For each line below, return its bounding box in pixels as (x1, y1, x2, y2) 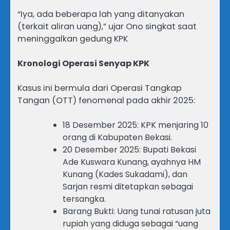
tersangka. (63, 193, 106, 205)
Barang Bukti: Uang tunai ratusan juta (63, 205, 210, 218)
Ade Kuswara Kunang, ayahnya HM (63, 156, 201, 168)
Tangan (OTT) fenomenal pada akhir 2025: (17, 94, 195, 107)
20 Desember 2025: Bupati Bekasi (63, 144, 196, 156)
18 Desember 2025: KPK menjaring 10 (63, 119, 208, 131)
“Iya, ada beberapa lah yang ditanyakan (17, 8, 184, 20)
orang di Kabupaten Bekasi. (63, 131, 172, 144)
